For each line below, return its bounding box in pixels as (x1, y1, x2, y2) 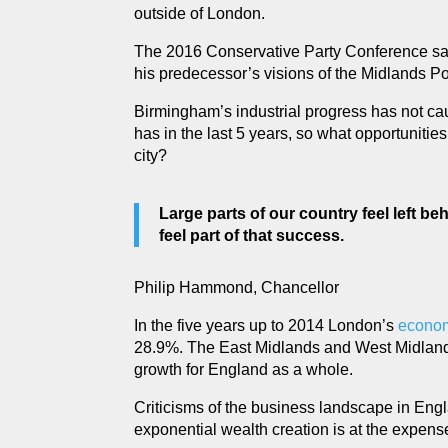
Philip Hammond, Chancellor (134, 279, 340, 296)
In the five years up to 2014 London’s (134, 317, 399, 334)
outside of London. (134, 5, 266, 22)
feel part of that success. (159, 227, 345, 244)
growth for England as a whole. (134, 361, 354, 378)
